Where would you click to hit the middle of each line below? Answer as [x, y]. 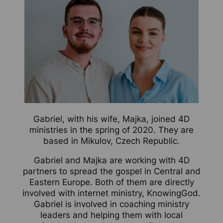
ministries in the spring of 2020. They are [111, 130]
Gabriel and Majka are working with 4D [111, 161]
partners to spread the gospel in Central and [111, 171]
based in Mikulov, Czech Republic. [111, 141]
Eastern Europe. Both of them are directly [111, 182]
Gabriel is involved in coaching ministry [111, 204]
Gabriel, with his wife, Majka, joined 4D [111, 119]
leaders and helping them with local [111, 215]
